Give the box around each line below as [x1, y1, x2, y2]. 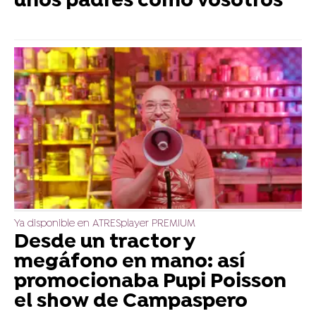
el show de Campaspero [14, 289, 248, 314]
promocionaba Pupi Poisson [14, 269, 286, 294]
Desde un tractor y [14, 230, 195, 255]
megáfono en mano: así [14, 250, 245, 274]
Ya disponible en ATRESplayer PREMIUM [14, 217, 195, 230]
